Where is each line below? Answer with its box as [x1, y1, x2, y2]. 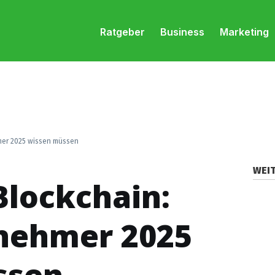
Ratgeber [99, 26, 145, 38]
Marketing [219, 26, 269, 38]
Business [160, 26, 204, 38]
